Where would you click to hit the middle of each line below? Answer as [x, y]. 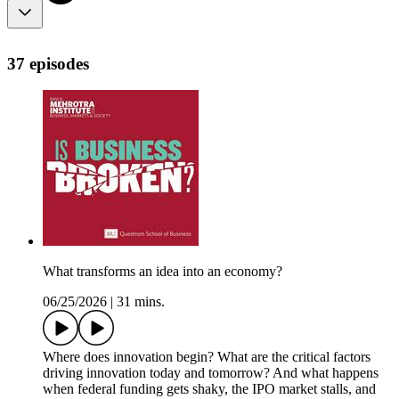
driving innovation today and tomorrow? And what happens [211, 373]
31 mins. [141, 302]
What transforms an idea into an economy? [163, 272]
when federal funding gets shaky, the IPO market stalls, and [209, 389]
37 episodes [48, 63]
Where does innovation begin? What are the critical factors [207, 357]
